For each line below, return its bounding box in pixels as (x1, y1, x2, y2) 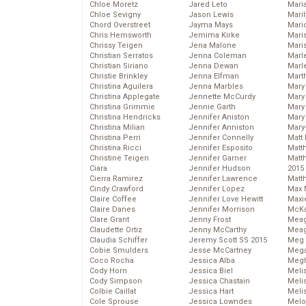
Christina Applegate (89, 92, 160, 102)
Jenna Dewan (189, 61, 238, 71)
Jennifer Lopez (189, 184, 245, 194)
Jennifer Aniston (189, 113, 249, 122)
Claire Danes (89, 205, 135, 214)
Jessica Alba (189, 256, 235, 266)
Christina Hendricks (89, 113, 161, 122)
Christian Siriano (89, 61, 148, 71)
